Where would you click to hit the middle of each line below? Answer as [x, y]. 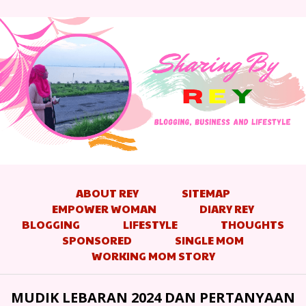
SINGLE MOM [209, 240]
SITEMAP [206, 193]
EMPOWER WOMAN [104, 208]
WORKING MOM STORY [153, 255]
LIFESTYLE [150, 224]
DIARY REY [227, 208]
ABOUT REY [107, 193]
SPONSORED [97, 240]
